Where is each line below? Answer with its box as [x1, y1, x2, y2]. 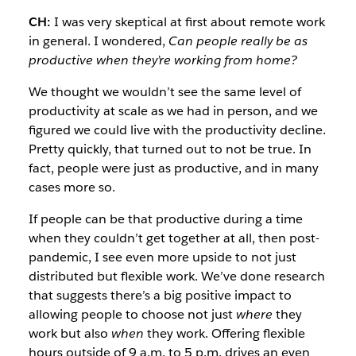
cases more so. [28, 179, 115, 196]
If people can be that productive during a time [28, 211, 303, 228]
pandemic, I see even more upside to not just [28, 249, 296, 266]
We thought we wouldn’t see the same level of [28, 83, 301, 101]
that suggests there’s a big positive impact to [28, 287, 292, 304]
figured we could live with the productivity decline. [28, 122, 326, 139]
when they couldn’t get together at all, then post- [28, 230, 319, 247]
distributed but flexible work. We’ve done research [28, 268, 325, 285]
